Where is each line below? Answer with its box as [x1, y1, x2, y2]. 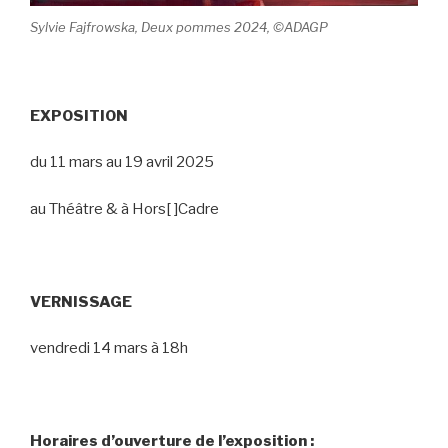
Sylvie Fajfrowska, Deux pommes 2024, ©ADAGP [30, 18, 328, 35]
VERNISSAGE [30, 292, 132, 311]
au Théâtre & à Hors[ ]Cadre [30, 199, 219, 218]
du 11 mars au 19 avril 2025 [30, 153, 214, 172]
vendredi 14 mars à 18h [30, 339, 188, 358]
